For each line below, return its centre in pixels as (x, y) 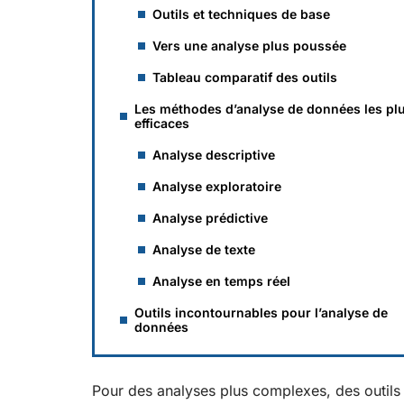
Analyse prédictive (210, 218)
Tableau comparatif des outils (245, 77)
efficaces (162, 123)
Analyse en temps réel (221, 281)
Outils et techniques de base (241, 14)
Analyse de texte (204, 249)
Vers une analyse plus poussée (249, 46)
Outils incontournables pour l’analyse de (261, 312)
